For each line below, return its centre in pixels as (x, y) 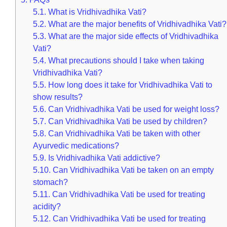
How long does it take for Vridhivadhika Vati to (129, 85)
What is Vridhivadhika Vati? (97, 12)
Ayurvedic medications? (76, 146)
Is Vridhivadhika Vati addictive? (103, 158)
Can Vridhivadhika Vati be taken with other (123, 134)
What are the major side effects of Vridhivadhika (133, 36)
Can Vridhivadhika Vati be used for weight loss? (133, 109)
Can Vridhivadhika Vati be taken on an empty (133, 170)
